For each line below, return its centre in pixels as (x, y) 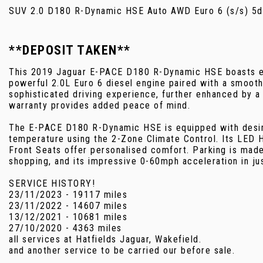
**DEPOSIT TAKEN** (70, 50)
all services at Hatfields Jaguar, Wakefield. (105, 239)
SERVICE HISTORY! (52, 183)
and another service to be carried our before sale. (122, 250)
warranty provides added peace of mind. (100, 105)
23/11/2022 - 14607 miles (68, 205)
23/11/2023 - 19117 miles (68, 194)
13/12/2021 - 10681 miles (68, 217)
